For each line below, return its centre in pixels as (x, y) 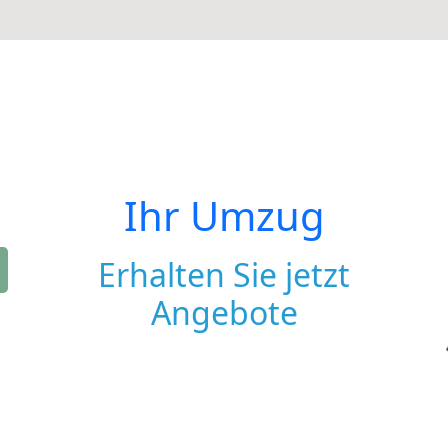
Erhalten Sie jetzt (224, 274)
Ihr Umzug (224, 215)
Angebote (224, 312)
